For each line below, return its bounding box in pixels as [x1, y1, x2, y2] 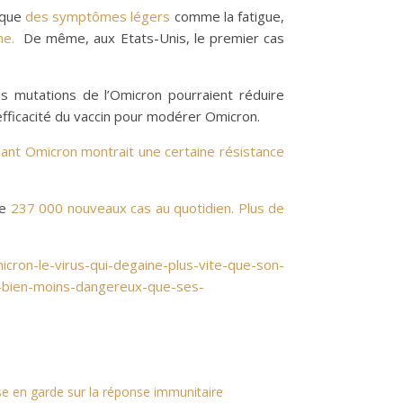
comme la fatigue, [174, 7, 285, 25]
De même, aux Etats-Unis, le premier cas [13, 29, 285, 47]
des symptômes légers [25, 7, 175, 25]
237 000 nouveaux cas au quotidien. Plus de [6, 199, 285, 217]
